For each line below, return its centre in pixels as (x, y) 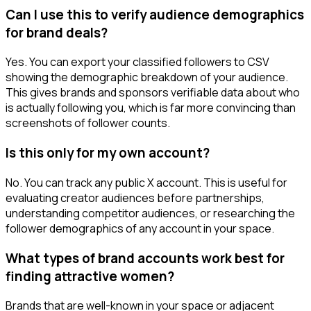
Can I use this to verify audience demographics (155, 14)
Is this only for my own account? (108, 153)
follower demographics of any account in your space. (140, 228)
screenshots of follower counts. (88, 123)
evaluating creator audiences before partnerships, (135, 197)
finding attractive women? (90, 276)
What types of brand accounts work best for (145, 258)
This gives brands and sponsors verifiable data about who (153, 93)
